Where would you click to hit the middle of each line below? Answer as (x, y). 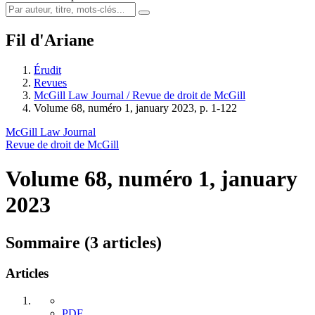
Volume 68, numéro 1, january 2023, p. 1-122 (135, 108)
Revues (50, 82)
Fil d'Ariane (50, 40)
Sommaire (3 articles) (84, 242)
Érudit (47, 70)
